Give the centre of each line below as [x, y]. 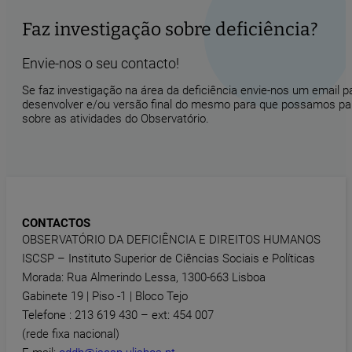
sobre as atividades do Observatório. [115, 119]
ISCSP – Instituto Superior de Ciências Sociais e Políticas [169, 259]
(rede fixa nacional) [71, 334]
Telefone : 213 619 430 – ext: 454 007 [118, 315]
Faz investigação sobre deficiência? [170, 29]
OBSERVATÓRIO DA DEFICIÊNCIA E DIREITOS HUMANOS [171, 240]
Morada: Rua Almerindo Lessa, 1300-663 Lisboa [144, 278]
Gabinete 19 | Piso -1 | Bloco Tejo [105, 297]
